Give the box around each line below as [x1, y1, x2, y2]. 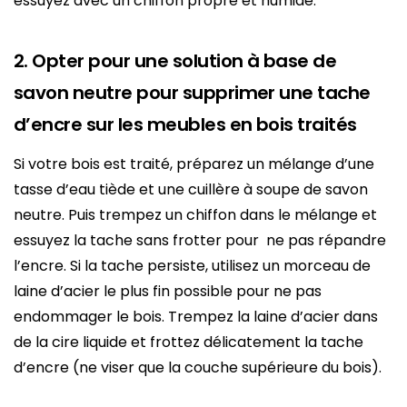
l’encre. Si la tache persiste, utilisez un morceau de [14, 254, 371, 276]
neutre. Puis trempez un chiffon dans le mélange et [14, 203, 377, 225]
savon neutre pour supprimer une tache [14, 79, 371, 105]
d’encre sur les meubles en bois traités [14, 111, 357, 137]
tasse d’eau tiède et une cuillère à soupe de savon [14, 178, 368, 200]
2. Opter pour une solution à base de [14, 47, 337, 74]
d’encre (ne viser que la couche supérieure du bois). [14, 356, 382, 378]
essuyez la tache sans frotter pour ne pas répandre [14, 229, 386, 251]
